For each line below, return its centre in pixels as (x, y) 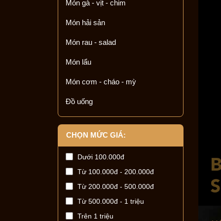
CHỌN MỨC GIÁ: (96, 135)
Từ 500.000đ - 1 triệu (111, 201)
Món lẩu (78, 62)
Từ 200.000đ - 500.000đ (116, 186)
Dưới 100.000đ (101, 157)
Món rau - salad (91, 42)
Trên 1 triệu (95, 216)
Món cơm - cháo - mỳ (101, 82)
